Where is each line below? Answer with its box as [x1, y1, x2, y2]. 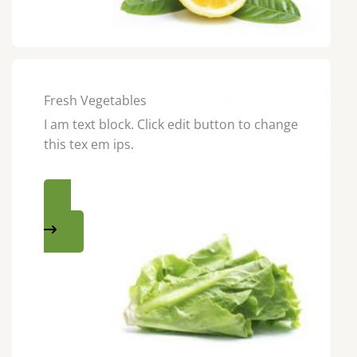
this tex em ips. [44, 135, 134, 153]
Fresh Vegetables [44, 91, 147, 109]
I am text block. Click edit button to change [44, 115, 298, 133]
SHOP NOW [44, 208, 106, 224]
